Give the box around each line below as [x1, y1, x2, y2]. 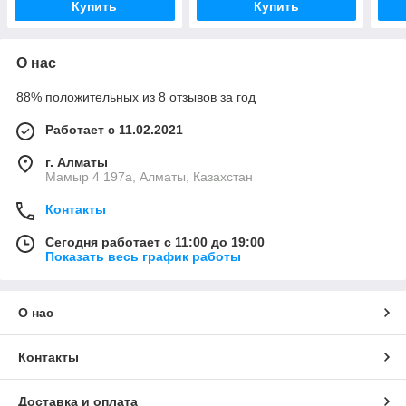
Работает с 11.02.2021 [45, 122, 183, 138]
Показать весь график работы [45, 249, 241, 265]
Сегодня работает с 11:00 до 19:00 [45, 235, 265, 250]
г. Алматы [45, 155, 108, 170]
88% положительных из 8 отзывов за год [16, 90, 256, 105]
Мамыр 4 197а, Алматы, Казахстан [45, 169, 253, 185]
